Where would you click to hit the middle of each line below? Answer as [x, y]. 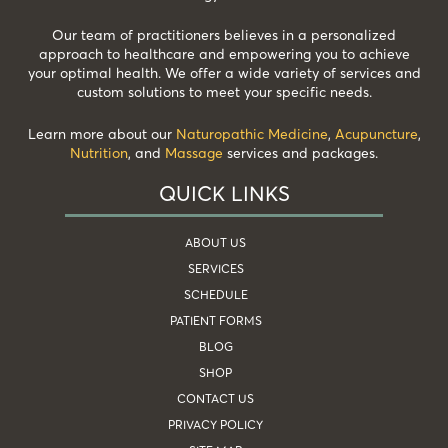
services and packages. [300, 152]
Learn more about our [101, 133]
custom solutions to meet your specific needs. [224, 92]
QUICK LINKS [224, 194]
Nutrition [99, 152]
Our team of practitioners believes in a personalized [224, 35]
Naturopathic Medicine [251, 133]
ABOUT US [216, 242]
